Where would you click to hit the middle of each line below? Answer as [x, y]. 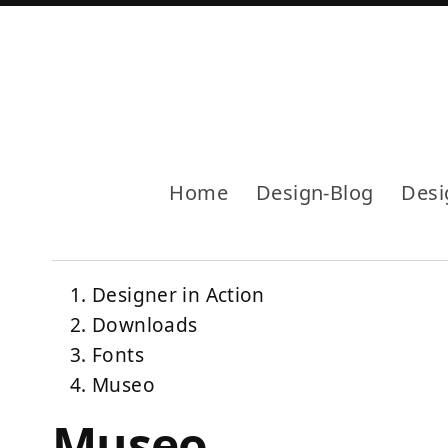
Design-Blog [314, 192]
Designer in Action [178, 295]
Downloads [145, 325]
